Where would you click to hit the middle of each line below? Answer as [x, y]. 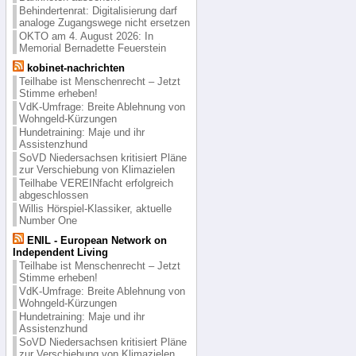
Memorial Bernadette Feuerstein [92, 48]
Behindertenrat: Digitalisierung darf [98, 10]
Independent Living [60, 252]
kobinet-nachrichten [74, 68]
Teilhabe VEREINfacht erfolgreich [96, 183]
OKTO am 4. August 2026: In [86, 36]
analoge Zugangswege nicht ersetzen [104, 22]
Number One [48, 220]
